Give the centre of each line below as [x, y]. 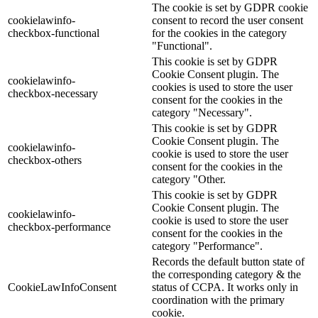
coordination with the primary [218, 300]
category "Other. [189, 179]
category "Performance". [207, 246]
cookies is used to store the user [222, 87]
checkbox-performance [59, 226]
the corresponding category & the [226, 274]
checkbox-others [45, 160]
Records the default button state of [228, 261]
